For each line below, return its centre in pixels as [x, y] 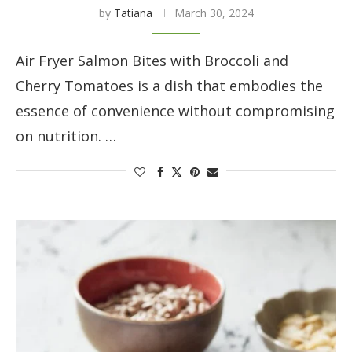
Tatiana [133, 13]
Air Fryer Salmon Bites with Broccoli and [152, 60]
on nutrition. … [66, 136]
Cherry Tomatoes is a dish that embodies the [169, 85]
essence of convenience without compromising [175, 110]
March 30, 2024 [214, 13]
